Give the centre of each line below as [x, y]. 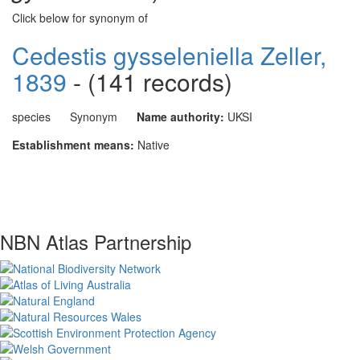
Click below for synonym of [80, 18]
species [31, 117]
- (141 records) [149, 82]
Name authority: [180, 117]
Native [153, 145]
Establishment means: [73, 145]
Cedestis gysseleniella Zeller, [169, 55]
